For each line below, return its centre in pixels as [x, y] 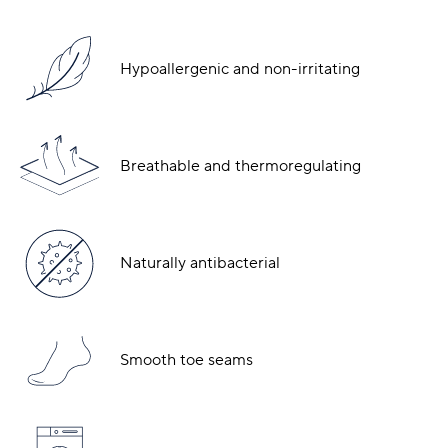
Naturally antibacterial [200, 262]
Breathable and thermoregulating [240, 165]
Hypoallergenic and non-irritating [240, 68]
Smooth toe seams [186, 359]
